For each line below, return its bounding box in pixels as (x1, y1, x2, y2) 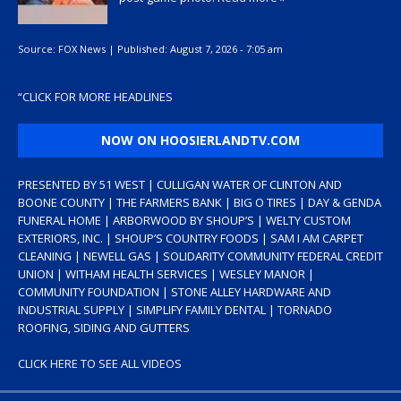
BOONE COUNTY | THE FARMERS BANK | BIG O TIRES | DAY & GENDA (18, 194, 381, 211)
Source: (18, 41, 58, 55)
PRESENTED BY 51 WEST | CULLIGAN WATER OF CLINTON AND (18, 176, 342, 193)
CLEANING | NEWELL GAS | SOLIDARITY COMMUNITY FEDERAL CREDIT (18, 248, 383, 265)
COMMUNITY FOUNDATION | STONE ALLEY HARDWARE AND (18, 284, 331, 301)
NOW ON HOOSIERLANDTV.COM (101, 132, 300, 149)
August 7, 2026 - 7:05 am (170, 41, 283, 55)
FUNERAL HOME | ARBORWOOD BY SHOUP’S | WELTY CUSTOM (18, 212, 351, 229)
